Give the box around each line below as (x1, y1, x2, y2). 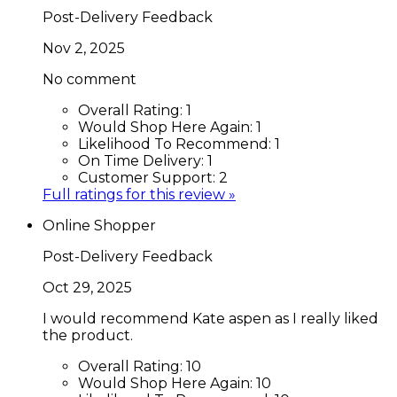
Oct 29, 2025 (43, 278, 132, 296)
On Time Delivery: (78, 152, 207, 169)
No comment (43, 70, 136, 88)
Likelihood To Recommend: (78, 135, 275, 152)
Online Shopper (43, 216, 156, 234)
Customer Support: (78, 168, 219, 186)
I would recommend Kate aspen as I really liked (43, 309, 378, 327)
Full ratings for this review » (43, 185, 236, 203)
